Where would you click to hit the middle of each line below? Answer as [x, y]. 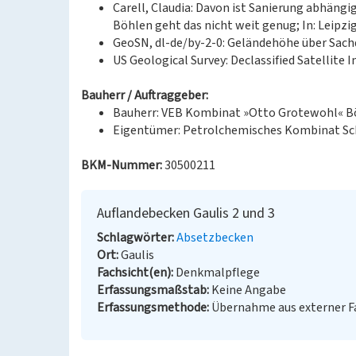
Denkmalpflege [218, 273]
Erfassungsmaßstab [152, 290]
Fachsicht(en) [134, 273]
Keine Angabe [249, 290]
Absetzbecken [215, 238]
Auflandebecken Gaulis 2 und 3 [186, 213]
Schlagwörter [134, 238]
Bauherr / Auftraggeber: [145, 95]
